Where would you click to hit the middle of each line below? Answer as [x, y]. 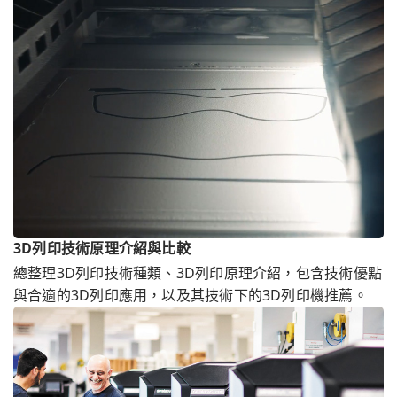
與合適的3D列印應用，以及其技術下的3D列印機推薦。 [191, 296]
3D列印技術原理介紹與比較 [102, 249]
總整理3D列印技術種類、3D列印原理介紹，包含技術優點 [198, 273]
